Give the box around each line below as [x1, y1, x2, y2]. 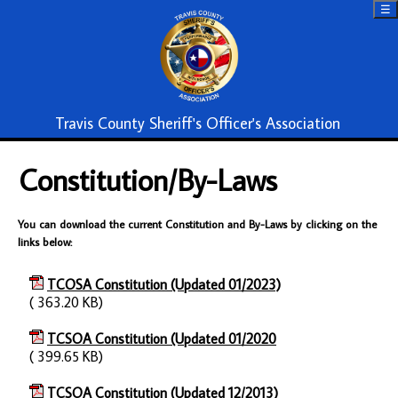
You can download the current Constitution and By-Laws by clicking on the [18, 217, 377, 231]
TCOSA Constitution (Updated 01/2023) [47, 275, 281, 293]
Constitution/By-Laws [19, 160, 277, 199]
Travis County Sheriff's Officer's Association [54, 113, 340, 133]
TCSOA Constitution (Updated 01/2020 [47, 330, 276, 347]
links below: [18, 235, 72, 249]
